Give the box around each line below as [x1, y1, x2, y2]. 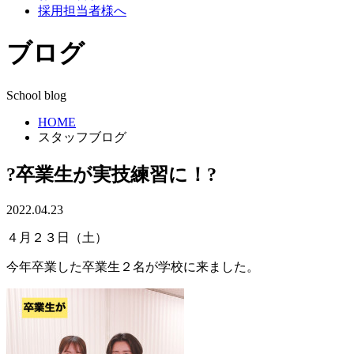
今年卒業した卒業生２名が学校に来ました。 [6, 259, 259, 273]
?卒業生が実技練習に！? [6, 164, 217, 185]
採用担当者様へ [38, 3, 126, 17]
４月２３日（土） [6, 230, 107, 244]
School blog [6, 88, 66, 102]
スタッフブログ [38, 130, 126, 144]
